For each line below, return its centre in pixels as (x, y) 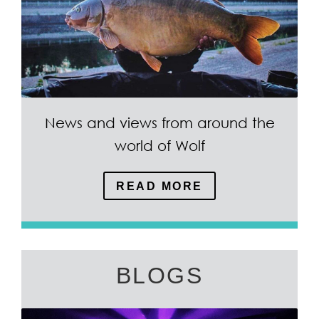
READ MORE (159, 186)
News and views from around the (159, 122)
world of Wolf (159, 145)
